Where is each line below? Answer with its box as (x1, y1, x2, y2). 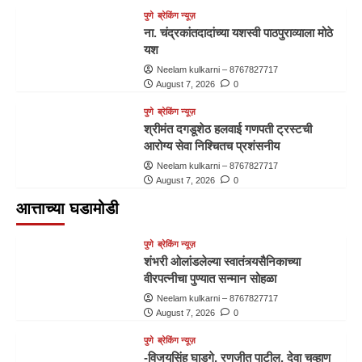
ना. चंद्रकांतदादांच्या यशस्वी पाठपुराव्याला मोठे (143, 25, 333, 40)
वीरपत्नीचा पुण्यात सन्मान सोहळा (143, 271, 276, 285)
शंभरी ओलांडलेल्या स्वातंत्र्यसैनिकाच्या (143, 254, 301, 268)
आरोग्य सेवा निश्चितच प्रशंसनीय (143, 138, 280, 153)
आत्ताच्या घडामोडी (16, 199, 119, 217)
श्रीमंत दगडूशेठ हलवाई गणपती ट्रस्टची (143, 121, 312, 136)
